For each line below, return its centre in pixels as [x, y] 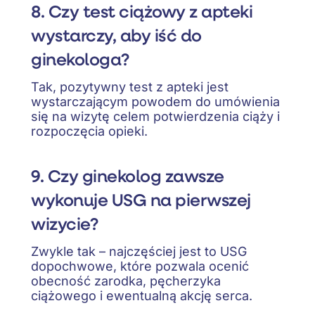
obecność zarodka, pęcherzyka [126, 281]
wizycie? [65, 223]
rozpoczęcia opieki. [89, 131]
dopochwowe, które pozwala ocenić [140, 266]
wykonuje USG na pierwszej [141, 199]
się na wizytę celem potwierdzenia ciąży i [155, 116]
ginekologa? [80, 59]
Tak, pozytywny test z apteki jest [130, 86]
